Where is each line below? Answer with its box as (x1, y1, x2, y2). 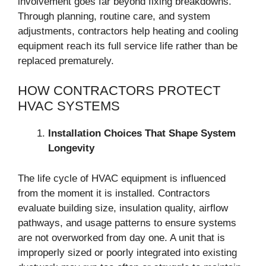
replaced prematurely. (18, 55, 114, 66)
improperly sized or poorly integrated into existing (18, 246, 237, 258)
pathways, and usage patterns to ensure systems (18, 217, 236, 229)
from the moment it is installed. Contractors (18, 187, 210, 199)
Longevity (48, 142, 94, 154)
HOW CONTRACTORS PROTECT (18, 83, 220, 98)
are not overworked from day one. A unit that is (18, 232, 225, 243)
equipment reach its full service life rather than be (18, 40, 237, 52)
